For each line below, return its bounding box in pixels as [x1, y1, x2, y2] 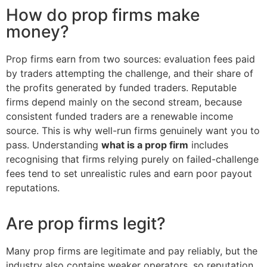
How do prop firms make [6, 4, 200, 25]
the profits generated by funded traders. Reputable [6, 81, 237, 94]
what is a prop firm [101, 138, 188, 151]
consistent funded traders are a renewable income [6, 110, 233, 122]
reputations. [6, 181, 60, 194]
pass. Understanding [6, 138, 101, 151]
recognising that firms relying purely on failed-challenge [6, 153, 259, 165]
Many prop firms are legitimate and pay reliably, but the [6, 245, 257, 257]
